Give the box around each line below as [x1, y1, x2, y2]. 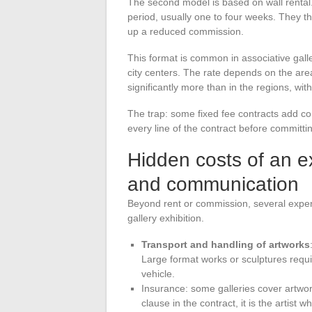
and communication [127, 173, 299, 195]
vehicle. [141, 267, 175, 279]
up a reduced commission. [127, 25, 244, 37]
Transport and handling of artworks [141, 238, 310, 250]
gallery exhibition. [127, 212, 204, 224]
